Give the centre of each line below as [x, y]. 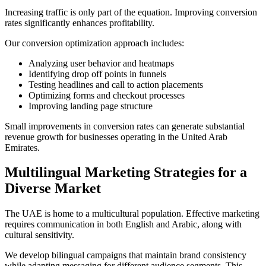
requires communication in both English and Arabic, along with [123, 224]
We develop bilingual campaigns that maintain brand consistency [126, 255]
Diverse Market [53, 189]
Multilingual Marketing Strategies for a [126, 172]
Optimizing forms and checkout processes [107, 95]
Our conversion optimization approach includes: [94, 43]
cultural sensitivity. [39, 235]
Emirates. [22, 147]
